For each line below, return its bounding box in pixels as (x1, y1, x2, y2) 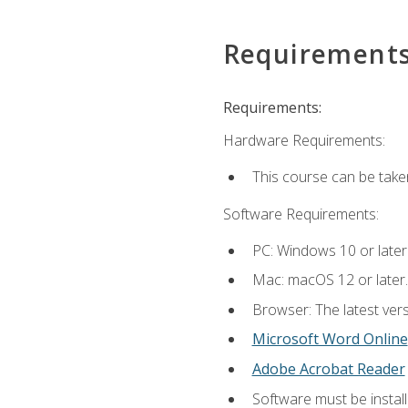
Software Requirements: (222, 203, 379, 224)
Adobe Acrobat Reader (251, 359, 405, 380)
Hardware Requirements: (222, 129, 385, 150)
